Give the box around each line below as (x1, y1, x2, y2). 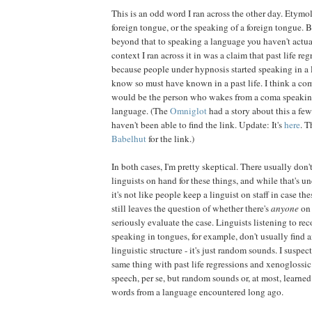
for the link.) (146, 132, 194, 146)
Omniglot (170, 104, 207, 118)
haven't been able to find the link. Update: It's (111, 118, 284, 132)
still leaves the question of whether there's (111, 202, 271, 215)
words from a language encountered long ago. (111, 286, 283, 299)
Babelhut (111, 132, 146, 146)
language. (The (111, 104, 170, 118)
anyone (271, 202, 299, 215)
